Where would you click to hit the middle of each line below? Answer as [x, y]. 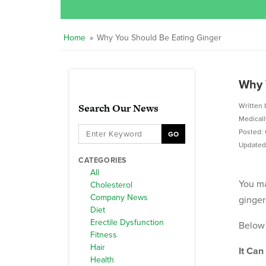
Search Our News [118, 108]
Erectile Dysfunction [127, 222]
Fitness [104, 235]
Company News [119, 197]
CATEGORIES [103, 161]
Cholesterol [111, 185]
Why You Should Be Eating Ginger [159, 38]
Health [102, 260]
